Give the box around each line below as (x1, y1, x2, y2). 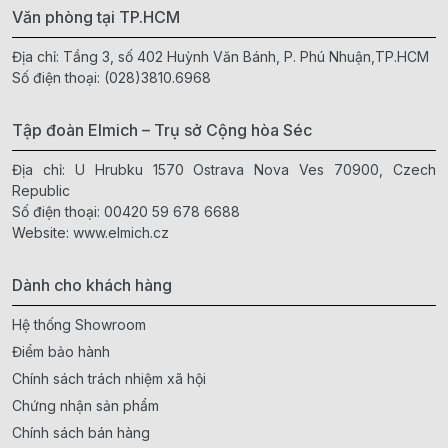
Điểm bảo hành (12, 342, 110, 360)
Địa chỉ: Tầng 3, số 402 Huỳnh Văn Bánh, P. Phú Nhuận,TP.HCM (12, 47, 429, 65)
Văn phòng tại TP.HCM (12, 6, 180, 27)
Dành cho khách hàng (12, 274, 172, 295)
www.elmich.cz (73, 223, 169, 241)
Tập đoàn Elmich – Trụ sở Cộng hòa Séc (12, 119, 312, 140)
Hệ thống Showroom (12, 315, 146, 333)
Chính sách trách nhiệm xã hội (12, 369, 206, 387)
